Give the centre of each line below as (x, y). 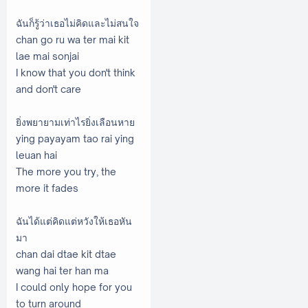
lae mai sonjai (47, 56)
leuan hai (36, 155)
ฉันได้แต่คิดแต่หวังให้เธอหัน (74, 221)
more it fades (47, 188)
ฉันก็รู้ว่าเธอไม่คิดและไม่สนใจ (77, 23)
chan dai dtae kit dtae (66, 254)
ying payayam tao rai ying (75, 138)
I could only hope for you (74, 287)
